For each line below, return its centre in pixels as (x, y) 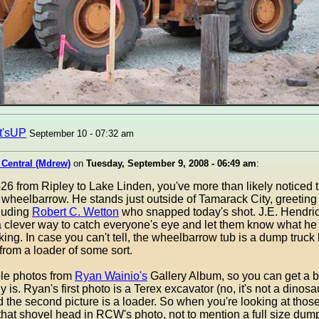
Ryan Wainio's (111, 276)
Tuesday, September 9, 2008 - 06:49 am (171, 163)
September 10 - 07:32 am (82, 134)
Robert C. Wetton (75, 212)
